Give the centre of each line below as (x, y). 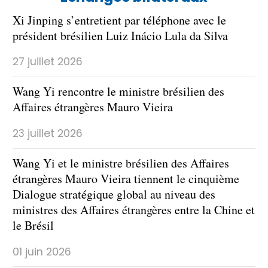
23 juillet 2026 (48, 133)
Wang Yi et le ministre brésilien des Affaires (121, 163)
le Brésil (33, 226)
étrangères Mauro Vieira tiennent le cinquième (126, 179)
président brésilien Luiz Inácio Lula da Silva (120, 35)
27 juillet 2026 (48, 62)
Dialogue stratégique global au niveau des (114, 194)
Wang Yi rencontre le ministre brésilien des (118, 92)
